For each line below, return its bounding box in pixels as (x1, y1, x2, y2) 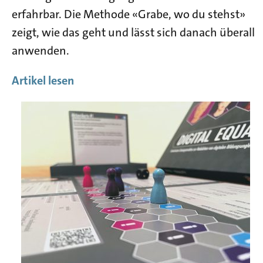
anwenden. (12, 42, 69, 58)
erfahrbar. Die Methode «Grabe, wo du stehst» (12, 6, 245, 22)
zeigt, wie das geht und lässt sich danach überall (12, 24, 255, 40)
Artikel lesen (12, 72, 74, 88)
